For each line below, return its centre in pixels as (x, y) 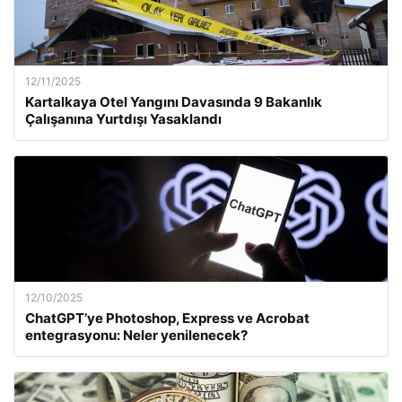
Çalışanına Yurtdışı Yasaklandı (123, 119)
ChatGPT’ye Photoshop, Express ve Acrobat (167, 318)
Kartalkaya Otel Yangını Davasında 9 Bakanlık (174, 102)
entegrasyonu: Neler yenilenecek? (136, 335)
